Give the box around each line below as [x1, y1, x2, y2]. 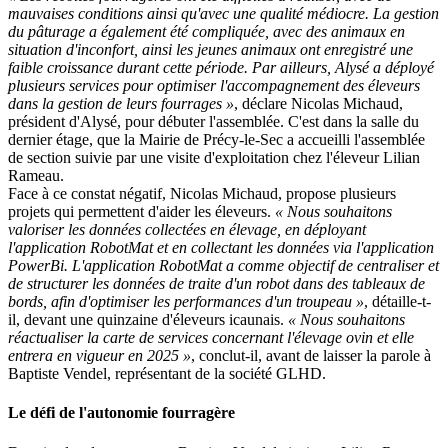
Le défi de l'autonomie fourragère [8, 404, 235, 422]
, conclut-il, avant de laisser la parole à [191, 347, 431, 365]
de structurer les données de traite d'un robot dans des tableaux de [8, 275, 425, 293]
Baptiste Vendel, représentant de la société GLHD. [8, 365, 326, 383]
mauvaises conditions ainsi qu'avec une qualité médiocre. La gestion [8, 5, 439, 23]
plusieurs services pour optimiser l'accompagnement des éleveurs [8, 77, 420, 95]
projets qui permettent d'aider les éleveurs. [8, 203, 275, 221]
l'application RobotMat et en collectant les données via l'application [8, 239, 434, 257]
